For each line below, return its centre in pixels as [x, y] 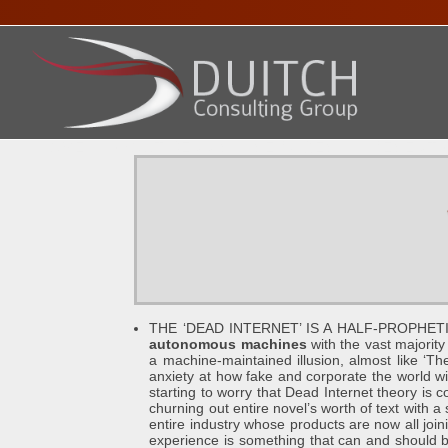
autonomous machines [228, 344]
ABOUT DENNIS [168, 148]
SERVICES [294, 148]
